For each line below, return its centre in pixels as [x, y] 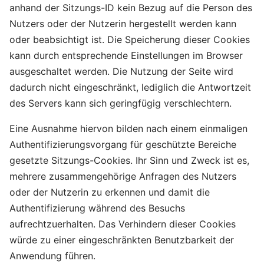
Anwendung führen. [52, 256]
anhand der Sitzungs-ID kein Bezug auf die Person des [131, 8]
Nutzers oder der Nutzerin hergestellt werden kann [123, 24]
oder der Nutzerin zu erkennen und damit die [110, 192]
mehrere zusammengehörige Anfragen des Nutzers [123, 176]
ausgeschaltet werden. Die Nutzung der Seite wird [121, 71]
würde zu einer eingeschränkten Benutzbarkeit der [122, 240]
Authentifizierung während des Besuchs [97, 208]
